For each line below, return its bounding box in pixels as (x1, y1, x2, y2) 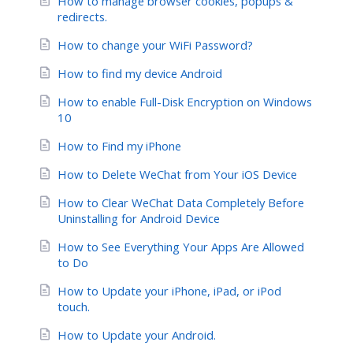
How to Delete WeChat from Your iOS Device (58, 166, 297, 183)
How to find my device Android (58, 65, 222, 82)
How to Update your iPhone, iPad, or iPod (58, 283, 281, 299)
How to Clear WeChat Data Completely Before (58, 195, 304, 211)
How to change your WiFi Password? (58, 37, 253, 54)
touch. (58, 299, 90, 315)
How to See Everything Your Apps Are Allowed (58, 239, 304, 255)
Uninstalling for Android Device (58, 210, 220, 227)
